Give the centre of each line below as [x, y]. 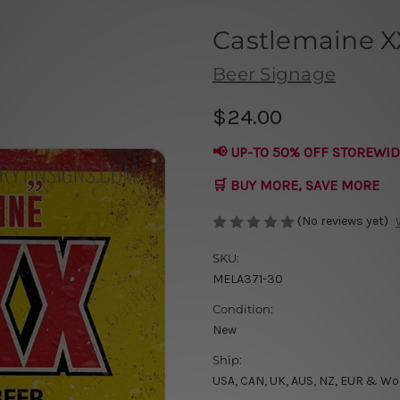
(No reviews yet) [343, 221]
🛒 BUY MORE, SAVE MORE [296, 185]
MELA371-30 [248, 279]
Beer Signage [274, 74]
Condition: [243, 309]
